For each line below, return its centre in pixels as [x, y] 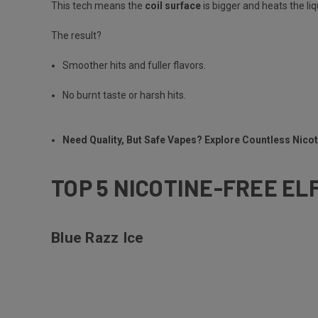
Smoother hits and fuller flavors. [136, 65]
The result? [77, 35]
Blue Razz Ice [98, 237]
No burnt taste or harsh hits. [125, 95]
